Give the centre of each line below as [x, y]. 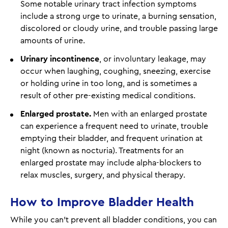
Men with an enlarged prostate [149, 114]
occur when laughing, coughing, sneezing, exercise [116, 71]
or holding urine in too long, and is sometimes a [109, 83]
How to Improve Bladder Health [102, 202]
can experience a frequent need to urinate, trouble [114, 126]
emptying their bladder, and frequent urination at [111, 138]
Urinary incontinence [60, 59]
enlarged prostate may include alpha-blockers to [111, 163]
